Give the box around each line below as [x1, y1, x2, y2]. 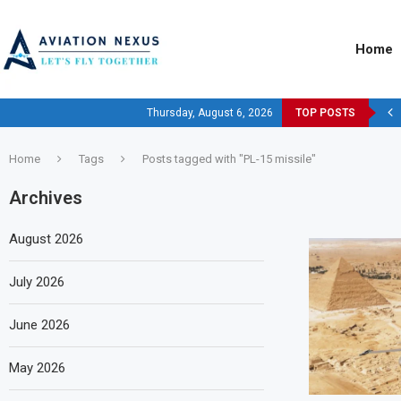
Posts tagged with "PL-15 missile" [142, 152, 316, 166]
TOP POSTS [294, 107, 355, 119]
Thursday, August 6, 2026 [146, 107, 273, 119]
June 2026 [9, 317, 70, 333]
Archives [9, 187, 82, 209]
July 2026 [9, 274, 64, 290]
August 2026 [9, 231, 83, 247]
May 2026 [9, 360, 65, 376]
